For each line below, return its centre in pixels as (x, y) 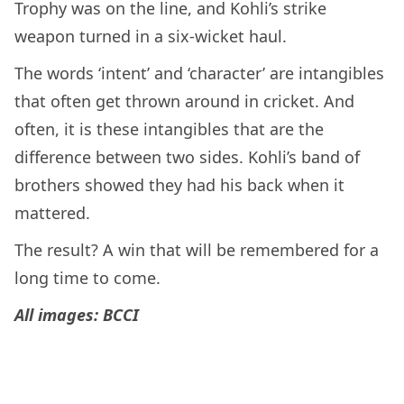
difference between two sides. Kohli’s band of (187, 157)
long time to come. (87, 278)
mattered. (52, 213)
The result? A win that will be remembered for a (197, 250)
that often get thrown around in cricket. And (184, 101)
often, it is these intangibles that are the (169, 129)
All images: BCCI (77, 315)
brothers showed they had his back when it (179, 185)
